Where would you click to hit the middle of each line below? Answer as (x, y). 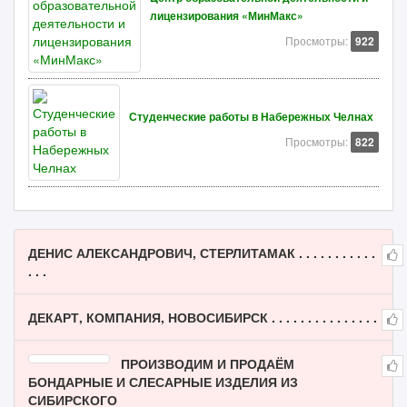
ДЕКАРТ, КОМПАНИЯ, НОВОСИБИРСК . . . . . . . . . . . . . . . (203, 317)
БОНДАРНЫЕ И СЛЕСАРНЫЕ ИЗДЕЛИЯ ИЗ (163, 382)
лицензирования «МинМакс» (227, 16)
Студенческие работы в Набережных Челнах (251, 117)
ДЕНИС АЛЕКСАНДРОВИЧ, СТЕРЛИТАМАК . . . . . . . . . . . (202, 253)
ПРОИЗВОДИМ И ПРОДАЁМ (208, 363)
